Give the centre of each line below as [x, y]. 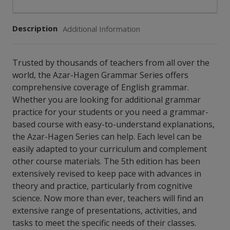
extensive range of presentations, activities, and [104, 211]
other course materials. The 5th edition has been [106, 161]
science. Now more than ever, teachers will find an [108, 198]
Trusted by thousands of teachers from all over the [111, 63]
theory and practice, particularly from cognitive [102, 186]
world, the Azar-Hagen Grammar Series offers [100, 75]
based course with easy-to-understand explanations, [113, 124]
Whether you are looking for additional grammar [107, 100]
